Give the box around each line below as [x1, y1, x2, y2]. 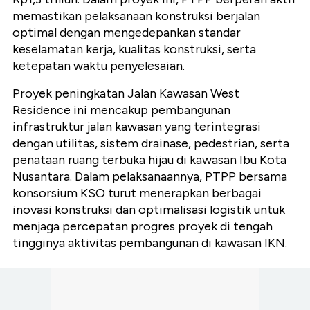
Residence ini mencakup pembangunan [12, 102, 230, 118]
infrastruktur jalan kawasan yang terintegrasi [12, 119, 261, 135]
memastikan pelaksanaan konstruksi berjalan [12, 8, 260, 24]
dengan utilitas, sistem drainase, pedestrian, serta [12, 136, 289, 152]
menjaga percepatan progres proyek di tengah [12, 219, 273, 235]
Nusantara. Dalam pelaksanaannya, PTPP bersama [12, 169, 287, 185]
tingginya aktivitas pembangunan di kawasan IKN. [12, 235, 287, 251]
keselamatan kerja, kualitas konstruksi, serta [12, 42, 256, 57]
